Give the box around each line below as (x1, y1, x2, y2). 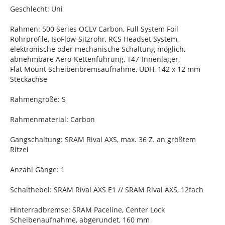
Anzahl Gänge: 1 (10, 165, 65, 175)
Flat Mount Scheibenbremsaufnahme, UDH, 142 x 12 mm (10, 64, 200, 74)
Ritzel (10, 145, 29, 155)
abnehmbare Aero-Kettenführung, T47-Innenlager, (10, 54, 180, 64)
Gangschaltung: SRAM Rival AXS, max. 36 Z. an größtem (10, 135, 196, 145)
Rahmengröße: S (10, 94, 66, 104)
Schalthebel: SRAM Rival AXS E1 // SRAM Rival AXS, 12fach (10, 185, 203, 195)
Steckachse (10, 74, 47, 84)
